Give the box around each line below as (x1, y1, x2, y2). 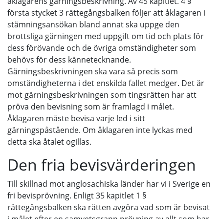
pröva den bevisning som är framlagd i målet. (7, 101, 174, 112)
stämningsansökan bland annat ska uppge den (7, 19, 179, 30)
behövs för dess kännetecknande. (7, 54, 131, 65)
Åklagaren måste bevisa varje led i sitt (7, 113, 145, 124)
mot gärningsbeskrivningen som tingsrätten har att (7, 89, 197, 100)
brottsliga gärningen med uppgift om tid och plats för (7, 31, 204, 42)
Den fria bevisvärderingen (7, 154, 196, 175)
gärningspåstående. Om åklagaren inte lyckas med (7, 125, 193, 135)
